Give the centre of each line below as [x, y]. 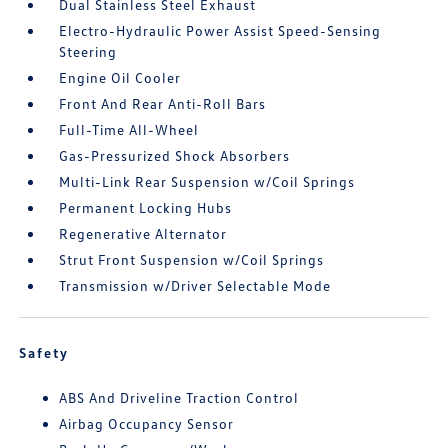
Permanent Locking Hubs [146, 207]
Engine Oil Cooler [120, 77]
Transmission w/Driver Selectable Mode [195, 285]
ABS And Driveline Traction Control [179, 397]
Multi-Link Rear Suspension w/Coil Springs [207, 181]
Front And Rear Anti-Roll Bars [163, 103]
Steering [88, 51]
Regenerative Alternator [143, 233]
